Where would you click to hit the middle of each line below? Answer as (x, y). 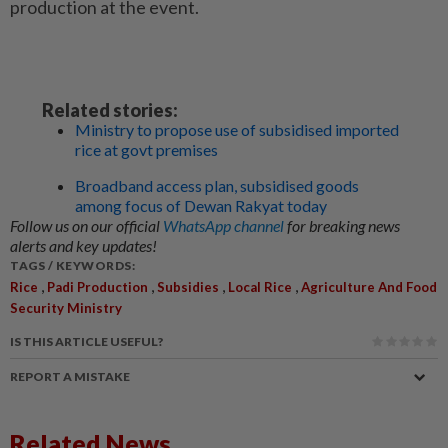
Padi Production (97, 287)
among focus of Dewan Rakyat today (201, 205)
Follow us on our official (86, 225)
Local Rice (260, 287)
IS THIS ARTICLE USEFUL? (86, 341)
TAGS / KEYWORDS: (72, 265)
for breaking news (343, 225)
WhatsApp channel (225, 225)
